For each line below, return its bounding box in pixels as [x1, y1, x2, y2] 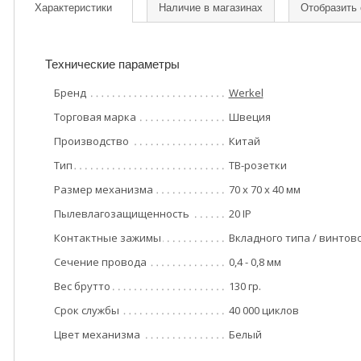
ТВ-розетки [228, 158, 287, 172]
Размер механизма [53, 182, 153, 197]
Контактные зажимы [53, 230, 161, 245]
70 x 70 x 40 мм [228, 182, 301, 197]
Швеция [228, 110, 271, 124]
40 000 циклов [228, 303, 299, 317]
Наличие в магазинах [159, 2, 263, 14]
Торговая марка [53, 110, 136, 124]
